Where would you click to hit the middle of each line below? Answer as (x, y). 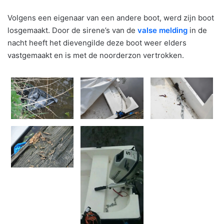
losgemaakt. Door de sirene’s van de (72, 30)
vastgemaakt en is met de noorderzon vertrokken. (96, 55)
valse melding (162, 30)
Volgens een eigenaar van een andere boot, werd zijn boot (111, 17)
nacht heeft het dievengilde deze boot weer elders (97, 42)
